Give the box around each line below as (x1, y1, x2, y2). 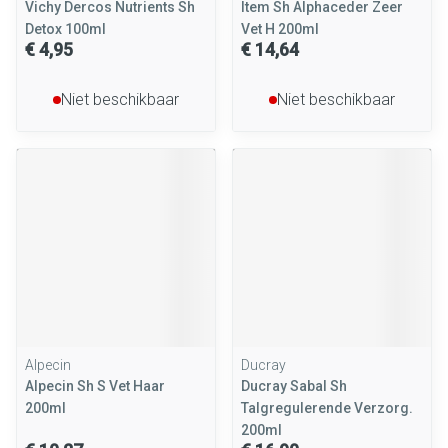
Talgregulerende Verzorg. (241, 400, 413, 416)
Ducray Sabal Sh (241, 378, 347, 394)
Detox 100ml (25, 21, 106, 37)
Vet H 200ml (241, 21, 319, 37)
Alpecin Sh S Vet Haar (25, 378, 165, 394)
